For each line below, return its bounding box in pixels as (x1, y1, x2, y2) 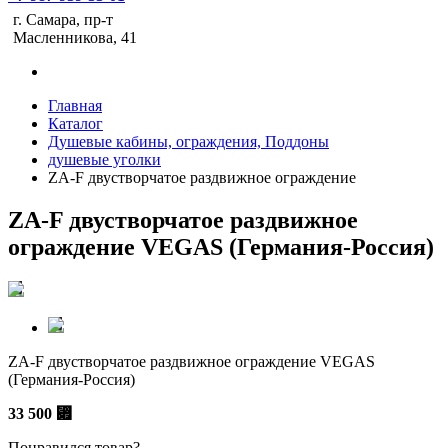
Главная (48, 97, 102, 114)
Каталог (48, 115, 103, 132)
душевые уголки (48, 151, 161, 168)
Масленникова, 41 (13, 29, 137, 46)
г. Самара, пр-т (13, 11, 113, 28)
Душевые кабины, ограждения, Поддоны (48, 133, 329, 150)
